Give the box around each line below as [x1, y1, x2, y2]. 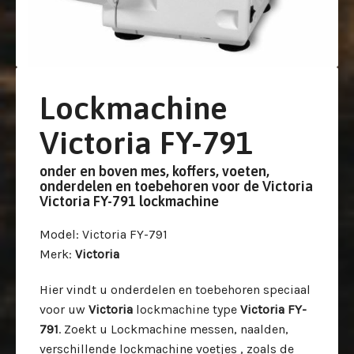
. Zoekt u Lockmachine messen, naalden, [58, 321, 288, 337]
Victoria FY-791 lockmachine [40, 192, 219, 209]
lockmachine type [133, 301, 240, 317]
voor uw [40, 301, 88, 317]
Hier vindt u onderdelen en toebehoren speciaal [40, 281, 311, 297]
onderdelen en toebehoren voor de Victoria [40, 177, 313, 194]
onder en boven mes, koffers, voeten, [40, 162, 269, 179]
